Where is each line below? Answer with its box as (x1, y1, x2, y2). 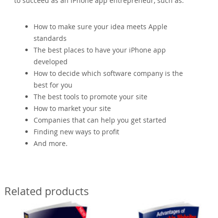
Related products (4, 183, 90, 198)
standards (34, 33, 67, 43)
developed (34, 56, 68, 66)
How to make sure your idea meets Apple (34, 21, 168, 31)
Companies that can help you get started (34, 115, 167, 125)
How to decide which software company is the (34, 68, 183, 78)
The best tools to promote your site (34, 91, 148, 101)
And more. (34, 138, 68, 148)
